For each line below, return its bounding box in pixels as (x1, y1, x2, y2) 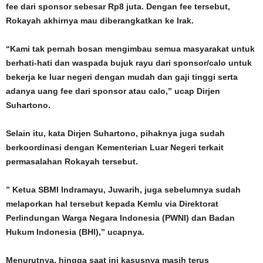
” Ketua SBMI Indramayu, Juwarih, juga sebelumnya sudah (6, 185, 241, 194)
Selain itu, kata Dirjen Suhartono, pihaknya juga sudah (6, 129, 225, 138)
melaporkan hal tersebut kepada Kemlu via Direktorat (6, 199, 218, 208)
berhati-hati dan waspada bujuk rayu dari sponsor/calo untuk (6, 58, 252, 68)
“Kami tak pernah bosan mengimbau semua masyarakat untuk (6, 44, 255, 53)
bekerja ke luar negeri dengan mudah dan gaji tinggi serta (6, 72, 238, 82)
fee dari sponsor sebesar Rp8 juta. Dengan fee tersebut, (6, 2, 230, 11)
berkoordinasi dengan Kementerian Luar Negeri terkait (6, 143, 224, 152)
